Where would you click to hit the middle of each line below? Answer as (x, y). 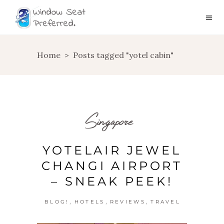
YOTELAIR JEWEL (112, 150)
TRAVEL (166, 202)
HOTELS (89, 202)
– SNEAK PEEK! (112, 181)
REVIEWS (127, 202)
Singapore (108, 121)
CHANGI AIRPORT (112, 166)
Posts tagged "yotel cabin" (123, 55)
